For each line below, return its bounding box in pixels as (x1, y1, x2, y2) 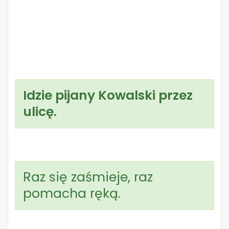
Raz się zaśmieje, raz (23, 168, 153, 186)
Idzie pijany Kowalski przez (23, 86, 193, 104)
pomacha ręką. (23, 185, 121, 202)
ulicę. (23, 103, 57, 121)
